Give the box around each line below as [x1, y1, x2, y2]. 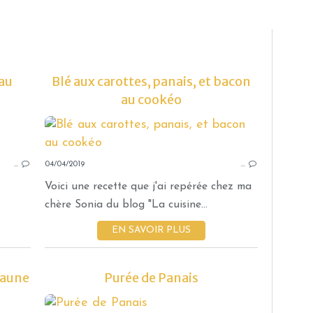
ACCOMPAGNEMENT [122, 270, 230, 284]
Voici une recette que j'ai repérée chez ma [45, 181, 252, 193]
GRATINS [182, 124, 230, 138]
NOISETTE [175, 215, 230, 229]
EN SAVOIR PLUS [112, 226, 191, 235]
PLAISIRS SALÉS [150, 252, 230, 265]
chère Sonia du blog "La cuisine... [45, 199, 208, 211]
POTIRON [180, 143, 230, 156]
